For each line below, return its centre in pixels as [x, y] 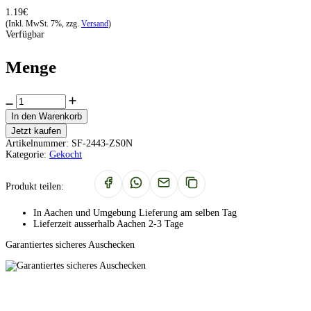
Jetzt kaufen [36, 131]
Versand [95, 24]
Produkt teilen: [35, 186]
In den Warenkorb [47, 116]
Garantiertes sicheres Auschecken [70, 244]
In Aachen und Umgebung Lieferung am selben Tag [135, 212]
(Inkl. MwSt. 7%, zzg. [43, 24]
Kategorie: [26, 154]
